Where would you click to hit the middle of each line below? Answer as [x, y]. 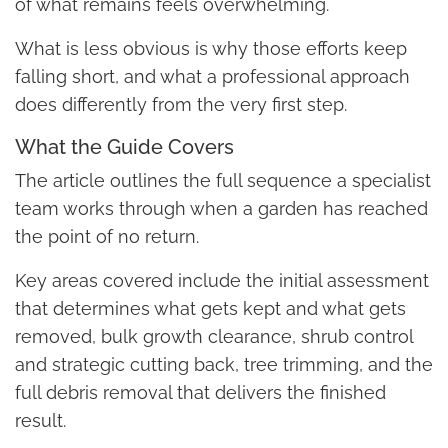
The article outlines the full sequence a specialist [223, 181]
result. [40, 421]
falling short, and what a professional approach [212, 77]
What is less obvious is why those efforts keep [211, 49]
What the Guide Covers [124, 147]
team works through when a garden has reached [221, 209]
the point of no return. [107, 237]
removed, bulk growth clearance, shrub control [214, 337]
